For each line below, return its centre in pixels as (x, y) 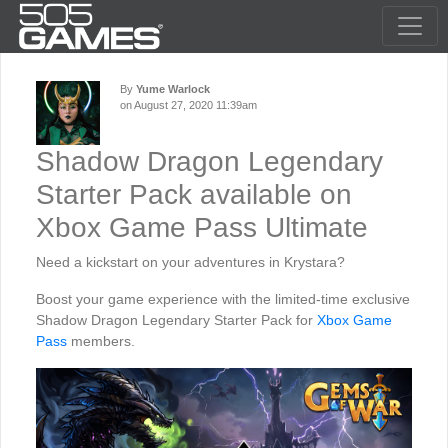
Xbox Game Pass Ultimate (202, 227)
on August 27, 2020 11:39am (188, 105)
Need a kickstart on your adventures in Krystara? (190, 262)
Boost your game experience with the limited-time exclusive (223, 299)
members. (101, 341)
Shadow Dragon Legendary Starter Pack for (176, 320)
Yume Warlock (173, 89)
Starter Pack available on (194, 194)
